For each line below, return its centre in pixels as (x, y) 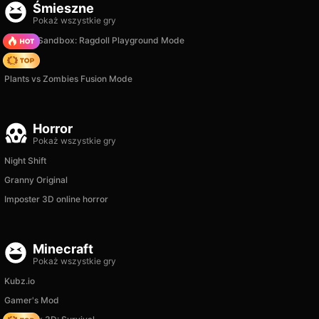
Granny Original (36, 180)
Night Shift (25, 161)
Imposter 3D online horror (56, 199)
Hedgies (21, 59)
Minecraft (63, 249)
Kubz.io (20, 281)
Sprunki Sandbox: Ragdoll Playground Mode (94, 40)
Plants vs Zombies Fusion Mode (68, 79)
